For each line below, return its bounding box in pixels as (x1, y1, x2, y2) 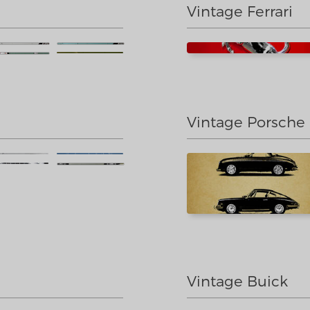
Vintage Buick (187, 272, 288, 289)
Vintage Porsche (187, 113, 305, 130)
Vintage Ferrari (187, 2, 293, 19)
